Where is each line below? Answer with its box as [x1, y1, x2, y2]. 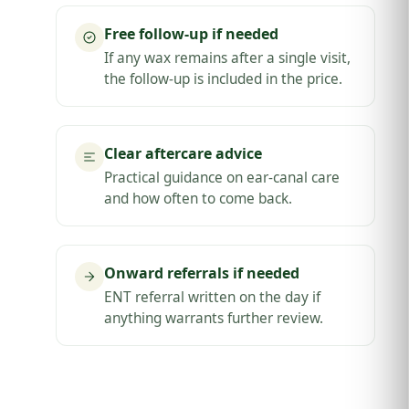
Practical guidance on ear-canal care [104, 167, 341, 187]
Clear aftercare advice [104, 142, 263, 163]
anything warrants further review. [104, 308, 324, 328]
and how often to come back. [104, 188, 293, 208]
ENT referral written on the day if [104, 287, 321, 307]
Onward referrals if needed [104, 262, 300, 283]
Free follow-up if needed [104, 23, 279, 44]
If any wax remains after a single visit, [104, 47, 351, 68]
